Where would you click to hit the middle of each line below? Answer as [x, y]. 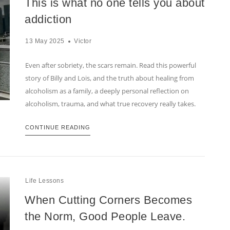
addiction [48, 20]
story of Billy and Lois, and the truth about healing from [110, 78]
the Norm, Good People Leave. [105, 217]
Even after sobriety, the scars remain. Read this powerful [111, 65]
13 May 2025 [45, 41]
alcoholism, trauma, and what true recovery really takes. [110, 104]
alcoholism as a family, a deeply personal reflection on [107, 91]
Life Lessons [44, 181]
